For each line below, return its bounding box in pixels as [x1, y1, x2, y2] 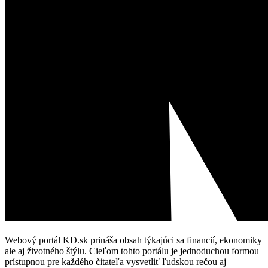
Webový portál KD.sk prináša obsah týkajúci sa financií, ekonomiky [5, 234, 262, 245]
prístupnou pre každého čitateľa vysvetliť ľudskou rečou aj [5, 256, 226, 267]
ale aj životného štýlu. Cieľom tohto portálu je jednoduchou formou [5, 245, 259, 256]
